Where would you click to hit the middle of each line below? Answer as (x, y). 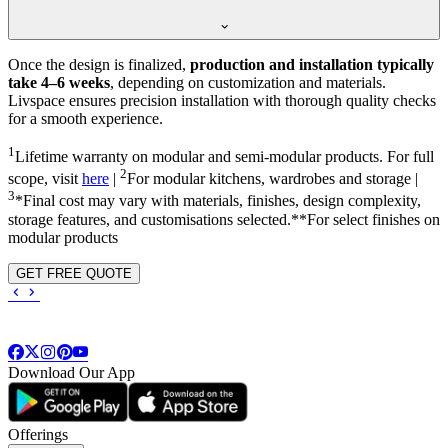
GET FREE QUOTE (74, 273)
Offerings (38, 434)
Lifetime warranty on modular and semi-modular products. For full (224, 157)
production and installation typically (312, 64)
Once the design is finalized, (99, 64)
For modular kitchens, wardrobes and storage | (272, 179)
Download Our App (71, 372)
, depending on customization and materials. (248, 82)
